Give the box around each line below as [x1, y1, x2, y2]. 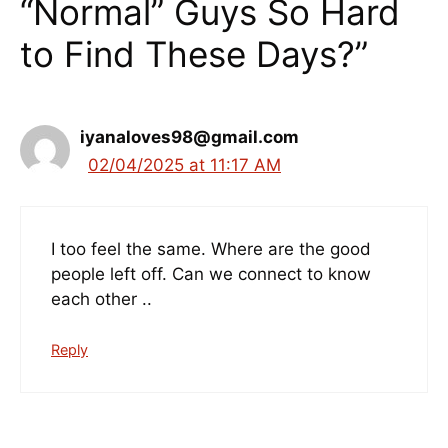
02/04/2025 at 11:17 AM [88, 155, 281, 176]
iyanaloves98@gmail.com [80, 127, 299, 148]
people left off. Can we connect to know [51, 263, 371, 284]
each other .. [51, 288, 152, 309]
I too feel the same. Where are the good [51, 238, 371, 259]
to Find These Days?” [20, 33, 368, 76]
